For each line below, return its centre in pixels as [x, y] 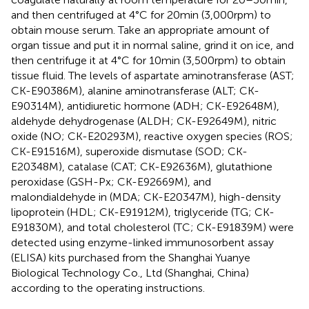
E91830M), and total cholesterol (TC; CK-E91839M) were [152, 227]
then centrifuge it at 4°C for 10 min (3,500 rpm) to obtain [148, 60]
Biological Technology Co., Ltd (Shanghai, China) [130, 272]
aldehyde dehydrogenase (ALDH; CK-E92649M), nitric [144, 121]
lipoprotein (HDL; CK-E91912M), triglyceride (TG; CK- [143, 212]
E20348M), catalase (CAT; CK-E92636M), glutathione [142, 166]
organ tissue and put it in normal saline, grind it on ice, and [152, 45]
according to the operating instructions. [108, 288]
